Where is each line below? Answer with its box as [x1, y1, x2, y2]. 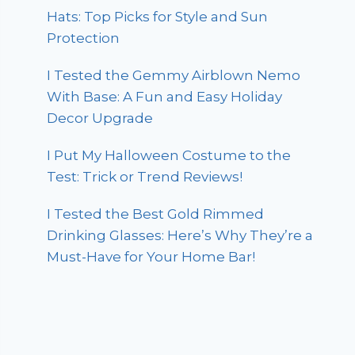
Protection [47, 29, 120, 46]
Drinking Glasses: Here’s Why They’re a [47, 227, 314, 243]
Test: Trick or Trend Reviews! [47, 168, 243, 185]
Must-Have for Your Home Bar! [47, 248, 256, 265]
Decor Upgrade [47, 109, 154, 126]
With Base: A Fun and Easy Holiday [47, 88, 283, 105]
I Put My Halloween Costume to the [47, 147, 292, 163]
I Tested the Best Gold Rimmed [47, 205, 265, 222]
